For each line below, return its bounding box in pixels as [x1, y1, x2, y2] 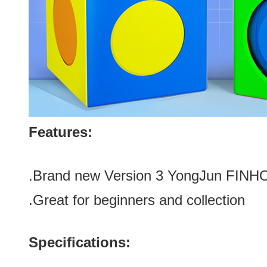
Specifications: [29, 234, 131, 250]
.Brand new [29, 167, 104, 184]
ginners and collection [109, 192, 245, 208]
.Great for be [29, 192, 109, 208]
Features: [29, 124, 92, 140]
